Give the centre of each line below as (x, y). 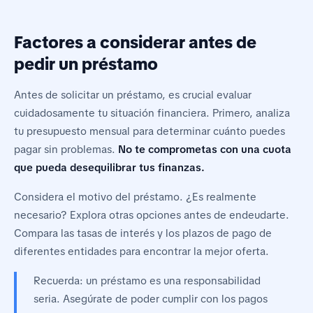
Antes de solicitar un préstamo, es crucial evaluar (133, 95)
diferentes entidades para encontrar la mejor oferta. (141, 252)
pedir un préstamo (86, 64)
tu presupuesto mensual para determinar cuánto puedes (150, 132)
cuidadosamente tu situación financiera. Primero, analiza (152, 114)
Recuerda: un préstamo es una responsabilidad (147, 281)
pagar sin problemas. (66, 150)
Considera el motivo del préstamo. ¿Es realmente (135, 197)
